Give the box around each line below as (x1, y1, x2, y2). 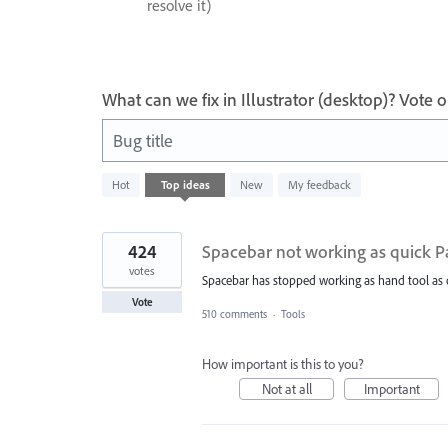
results (102, 183, 137, 202)
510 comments (202, 306, 267, 321)
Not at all (261, 379, 312, 398)
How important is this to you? (202, 354, 364, 373)
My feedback (288, 176, 351, 192)
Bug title (113, 128, 173, 152)
